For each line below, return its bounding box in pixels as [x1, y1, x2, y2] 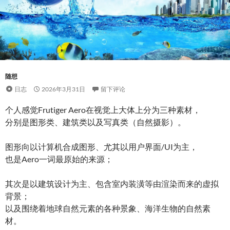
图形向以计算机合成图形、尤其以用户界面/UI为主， [5, 141, 198, 151]
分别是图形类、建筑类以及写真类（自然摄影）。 [5, 117, 186, 127]
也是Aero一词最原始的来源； [5, 154, 113, 164]
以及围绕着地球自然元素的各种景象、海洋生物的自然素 [5, 203, 210, 213]
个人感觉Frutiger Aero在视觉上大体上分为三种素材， [5, 104, 201, 114]
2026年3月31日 [42, 85, 85, 93]
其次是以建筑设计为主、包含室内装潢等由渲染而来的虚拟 [5, 178, 219, 188]
